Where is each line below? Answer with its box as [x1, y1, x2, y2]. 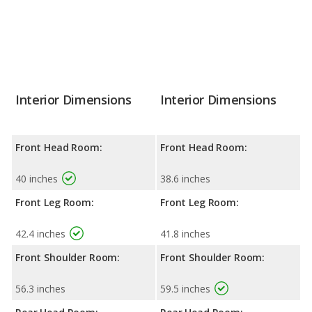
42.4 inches [15, 227, 65, 241]
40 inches [15, 172, 58, 186]
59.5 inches [160, 282, 210, 296]
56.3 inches [15, 282, 65, 296]
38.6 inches [160, 172, 210, 186]
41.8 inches [160, 227, 210, 241]
